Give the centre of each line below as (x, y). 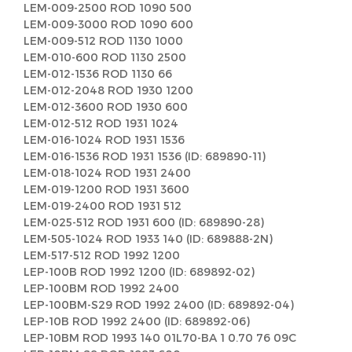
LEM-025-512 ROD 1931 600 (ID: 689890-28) (144, 222)
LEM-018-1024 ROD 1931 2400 (107, 172)
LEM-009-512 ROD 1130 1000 (103, 40)
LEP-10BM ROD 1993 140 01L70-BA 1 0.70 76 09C (160, 337)
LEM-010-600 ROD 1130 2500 (105, 57)
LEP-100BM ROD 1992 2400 (101, 288)
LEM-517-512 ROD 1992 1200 (102, 255)
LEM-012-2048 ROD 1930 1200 (108, 90)
